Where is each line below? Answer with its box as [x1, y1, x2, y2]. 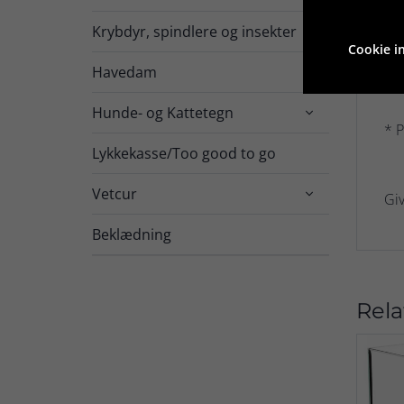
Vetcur [92, 183, 137, 204]
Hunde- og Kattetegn [92, 102, 234, 123]
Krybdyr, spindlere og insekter [92, 21, 297, 41]
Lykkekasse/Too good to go [92, 142, 276, 163]
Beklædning [92, 224, 171, 244]
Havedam [92, 61, 157, 82]
